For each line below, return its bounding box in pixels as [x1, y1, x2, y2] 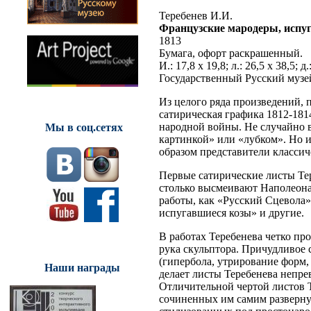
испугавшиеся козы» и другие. [159, 206, 304, 219]
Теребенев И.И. [159, 9, 233, 22]
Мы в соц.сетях [44, 121, 123, 133]
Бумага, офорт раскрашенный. [159, 47, 303, 59]
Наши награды [44, 261, 120, 274]
